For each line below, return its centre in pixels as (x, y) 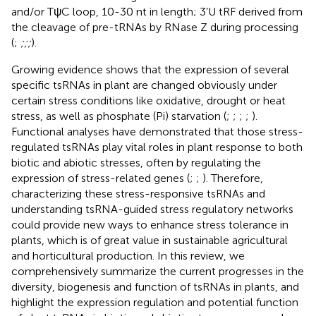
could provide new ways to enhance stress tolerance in (150, 224)
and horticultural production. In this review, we (128, 255)
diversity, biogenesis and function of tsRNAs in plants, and (155, 286)
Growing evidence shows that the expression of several (150, 69)
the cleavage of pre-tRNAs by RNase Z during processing (155, 27)
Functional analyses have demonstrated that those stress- (157, 131)
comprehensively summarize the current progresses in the (158, 271)
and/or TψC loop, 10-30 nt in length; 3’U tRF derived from (157, 11)
